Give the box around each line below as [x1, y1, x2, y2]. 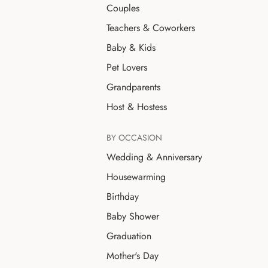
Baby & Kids [106, 40, 156, 54]
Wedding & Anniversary [106, 150, 202, 164]
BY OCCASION [106, 131, 162, 144]
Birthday [106, 189, 139, 203]
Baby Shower [106, 209, 159, 223]
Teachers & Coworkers [106, 20, 195, 35]
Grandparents [106, 80, 160, 94]
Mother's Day [106, 248, 159, 263]
